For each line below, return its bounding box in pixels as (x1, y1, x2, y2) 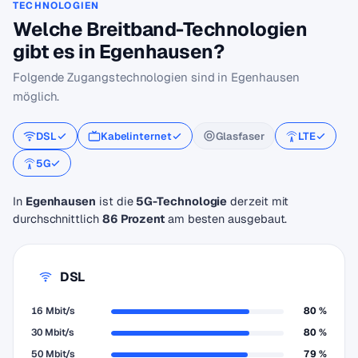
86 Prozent (101, 211, 165, 226)
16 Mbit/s (31, 304, 76, 317)
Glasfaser (215, 129, 265, 143)
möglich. (13, 89, 60, 104)
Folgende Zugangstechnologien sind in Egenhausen (13, 70, 300, 85)
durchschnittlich (13, 211, 102, 226)
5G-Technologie (136, 193, 228, 209)
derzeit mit (227, 193, 289, 209)
